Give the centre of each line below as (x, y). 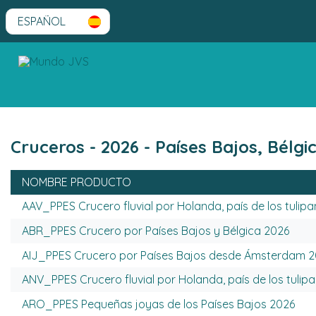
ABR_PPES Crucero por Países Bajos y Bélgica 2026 (156, 230)
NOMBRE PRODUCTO (77, 182)
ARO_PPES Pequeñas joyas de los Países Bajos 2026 (158, 304)
